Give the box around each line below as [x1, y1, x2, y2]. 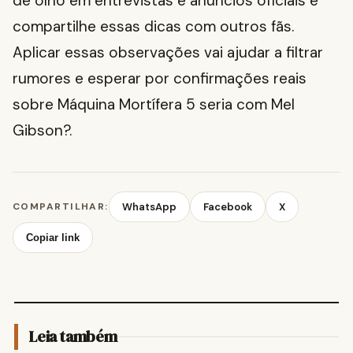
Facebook [203, 200, 252, 214]
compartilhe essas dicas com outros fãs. [13, 17, 294, 37]
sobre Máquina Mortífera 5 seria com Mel [13, 95, 295, 115]
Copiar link [26, 232, 80, 244]
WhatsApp [121, 200, 176, 214]
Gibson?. [13, 121, 72, 141]
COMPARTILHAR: [13, 200, 109, 214]
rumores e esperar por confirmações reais [13, 69, 307, 89]
